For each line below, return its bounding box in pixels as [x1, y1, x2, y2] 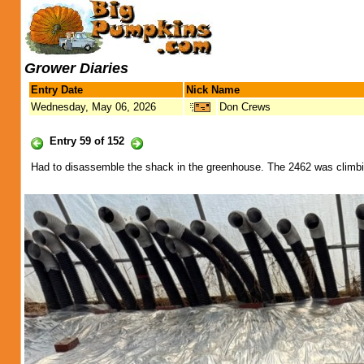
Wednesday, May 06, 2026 [31, 101, 156, 113]
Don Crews [219, 101, 271, 113]
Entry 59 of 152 [50, 135, 124, 147]
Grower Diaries [24, 60, 128, 76]
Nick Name [186, 84, 240, 96]
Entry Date [31, 84, 83, 96]
